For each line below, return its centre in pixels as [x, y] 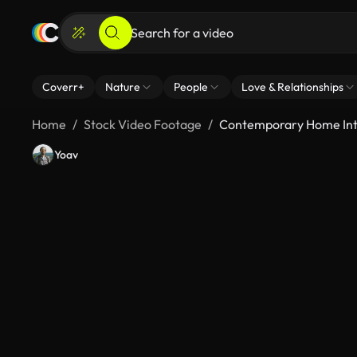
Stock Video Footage [143, 124]
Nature [123, 87]
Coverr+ [63, 87]
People [191, 87]
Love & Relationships [292, 87]
